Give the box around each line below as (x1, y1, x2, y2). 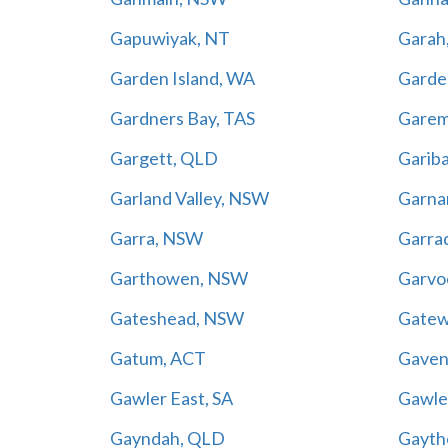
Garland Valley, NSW (109, 186, 269, 209)
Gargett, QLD (109, 146, 218, 169)
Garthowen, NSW (109, 266, 248, 289)
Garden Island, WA (109, 66, 255, 89)
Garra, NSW (109, 226, 203, 249)
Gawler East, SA (109, 386, 233, 409)
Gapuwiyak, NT (109, 26, 230, 49)
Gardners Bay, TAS (109, 106, 255, 129)
